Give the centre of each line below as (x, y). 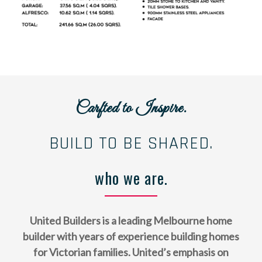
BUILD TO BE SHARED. (131, 143)
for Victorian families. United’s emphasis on (131, 252)
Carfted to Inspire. (131, 108)
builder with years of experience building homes (131, 236)
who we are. (131, 177)
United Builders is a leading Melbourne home (131, 220)
